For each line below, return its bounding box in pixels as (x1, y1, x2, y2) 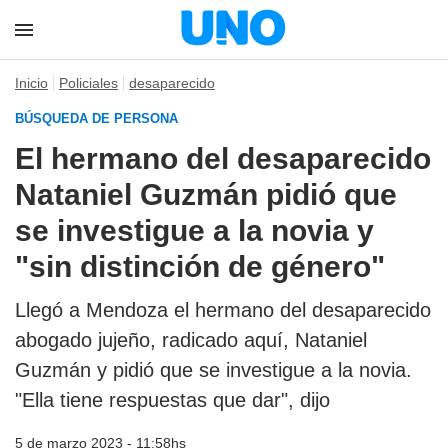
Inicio (15, 75, 48, 91)
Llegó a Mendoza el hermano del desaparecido (15, 299, 431, 321)
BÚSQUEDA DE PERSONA (15, 111, 178, 126)
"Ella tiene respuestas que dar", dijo (15, 389, 330, 411)
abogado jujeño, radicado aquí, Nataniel (15, 329, 367, 351)
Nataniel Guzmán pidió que (15, 178, 397, 211)
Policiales (59, 75, 118, 91)
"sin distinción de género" (15, 250, 385, 283)
